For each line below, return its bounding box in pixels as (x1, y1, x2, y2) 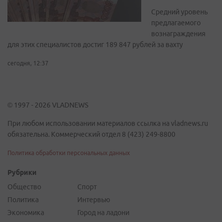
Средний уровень (151, 8, 208, 16)
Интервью (77, 196, 110, 204)
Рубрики (7, 168, 37, 177)
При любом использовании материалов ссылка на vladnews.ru (7, 119, 208, 128)
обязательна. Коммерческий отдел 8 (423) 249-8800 (7, 130, 175, 139)
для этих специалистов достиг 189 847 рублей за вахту (7, 41, 183, 49)
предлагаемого (151, 19, 201, 27)
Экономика (7, 209, 44, 217)
